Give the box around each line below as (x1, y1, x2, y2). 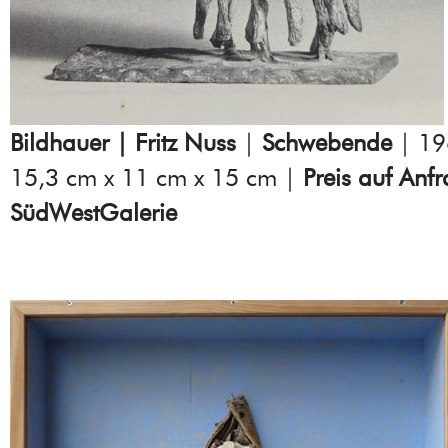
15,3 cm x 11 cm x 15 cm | (10, 162, 303, 192)
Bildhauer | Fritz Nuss (10, 127, 236, 157)
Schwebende (262, 127, 392, 157)
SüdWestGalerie (10, 197, 177, 227)
